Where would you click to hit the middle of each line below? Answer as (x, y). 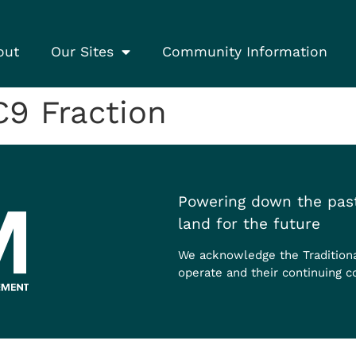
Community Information (245, 52)
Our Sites (83, 52)
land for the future (249, 223)
